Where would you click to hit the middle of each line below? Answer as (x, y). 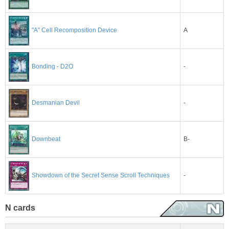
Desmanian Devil (56, 103)
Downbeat (46, 139)
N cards (20, 207)
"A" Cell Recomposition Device (74, 30)
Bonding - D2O (52, 67)
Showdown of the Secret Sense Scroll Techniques (101, 176)
